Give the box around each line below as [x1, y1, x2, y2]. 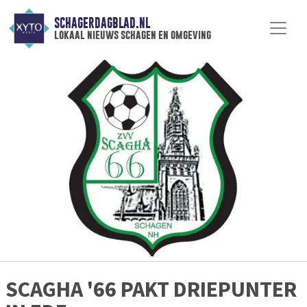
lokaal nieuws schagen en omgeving [53, 28, 211, 42]
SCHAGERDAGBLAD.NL [53, 16, 150, 31]
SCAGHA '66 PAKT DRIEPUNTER [5, 275, 297, 304]
